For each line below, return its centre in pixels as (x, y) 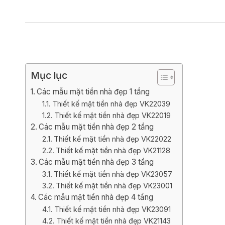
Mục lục (49, 75)
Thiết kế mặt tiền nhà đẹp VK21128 (113, 150)
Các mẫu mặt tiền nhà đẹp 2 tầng (96, 127)
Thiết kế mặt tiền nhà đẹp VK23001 (114, 186)
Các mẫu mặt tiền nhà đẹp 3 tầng (96, 162)
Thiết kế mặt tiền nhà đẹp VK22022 (112, 139)
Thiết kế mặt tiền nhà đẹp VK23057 (113, 174)
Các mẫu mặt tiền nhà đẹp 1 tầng (93, 92)
